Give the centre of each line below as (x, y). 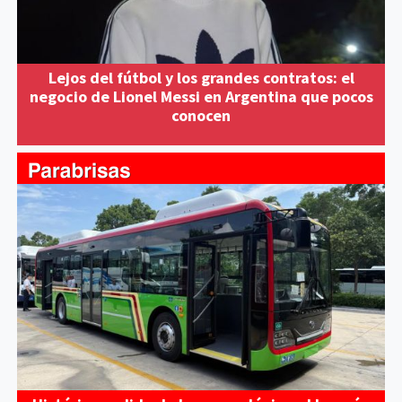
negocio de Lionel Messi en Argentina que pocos (201, 96)
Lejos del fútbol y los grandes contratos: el (201, 77)
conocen (201, 115)
